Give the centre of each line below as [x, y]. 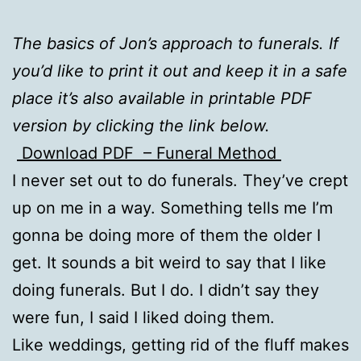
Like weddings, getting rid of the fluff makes [180, 344]
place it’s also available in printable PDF [162, 98]
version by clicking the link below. [141, 125]
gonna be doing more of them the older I [166, 235]
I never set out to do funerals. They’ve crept [180, 180]
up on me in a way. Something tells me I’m [172, 207]
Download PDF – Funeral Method [149, 153]
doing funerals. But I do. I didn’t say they [166, 290]
